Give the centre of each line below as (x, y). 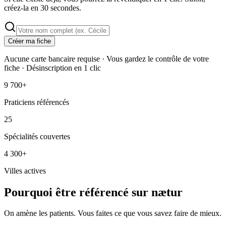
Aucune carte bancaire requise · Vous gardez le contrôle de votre (106, 59)
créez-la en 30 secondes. (43, 8)
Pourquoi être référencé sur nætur (93, 192)
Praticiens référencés (37, 102)
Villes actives (25, 171)
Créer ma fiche (30, 41)
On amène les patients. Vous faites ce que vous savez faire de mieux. (113, 213)
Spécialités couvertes (37, 136)
